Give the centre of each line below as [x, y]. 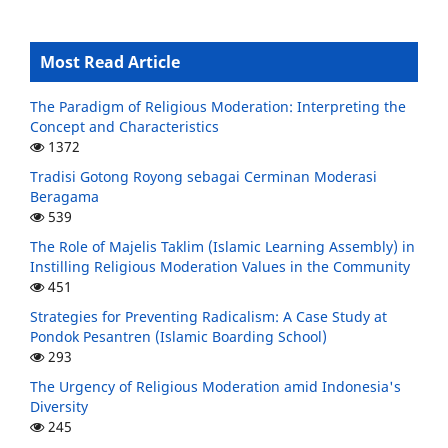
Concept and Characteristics [124, 127]
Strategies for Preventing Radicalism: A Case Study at [208, 317]
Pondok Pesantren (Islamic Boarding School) [178, 337]
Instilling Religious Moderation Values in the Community [220, 267]
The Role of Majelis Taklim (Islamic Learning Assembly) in [222, 247]
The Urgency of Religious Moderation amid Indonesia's [215, 387]
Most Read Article [110, 62]
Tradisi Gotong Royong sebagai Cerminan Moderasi [203, 177]
